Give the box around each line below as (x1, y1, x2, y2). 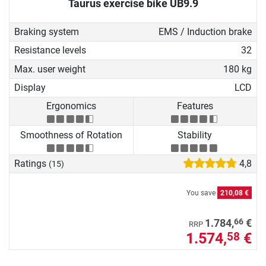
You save (186, 189, 217, 198)
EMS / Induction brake (158, 26, 252, 37)
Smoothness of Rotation (20, 129, 122, 141)
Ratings (14, 158, 49, 170)
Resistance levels (14, 45, 86, 56)
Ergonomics (46, 100, 96, 112)
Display (14, 81, 46, 93)
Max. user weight (14, 63, 85, 75)
